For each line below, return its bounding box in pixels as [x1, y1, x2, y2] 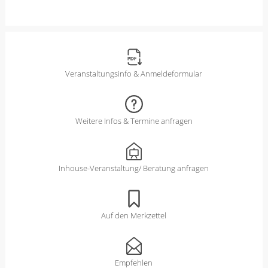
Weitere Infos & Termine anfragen [75, 115, 193, 126]
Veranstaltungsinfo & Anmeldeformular [65, 68, 203, 79]
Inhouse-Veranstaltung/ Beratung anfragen [59, 162, 209, 173]
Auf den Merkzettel [101, 209, 167, 221]
